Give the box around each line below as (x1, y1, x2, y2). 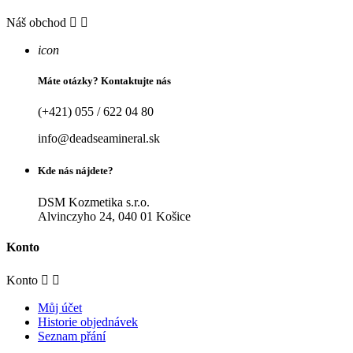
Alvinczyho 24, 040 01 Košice (38, 209, 191, 223)
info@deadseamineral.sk (38, 132, 160, 146)
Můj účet (38, 301, 82, 315)
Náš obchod (6, 15, 66, 29)
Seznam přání (38, 329, 106, 344)
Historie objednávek (38, 315, 138, 329)
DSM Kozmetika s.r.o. (38, 195, 150, 209)
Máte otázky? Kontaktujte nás (38, 75, 171, 87)
